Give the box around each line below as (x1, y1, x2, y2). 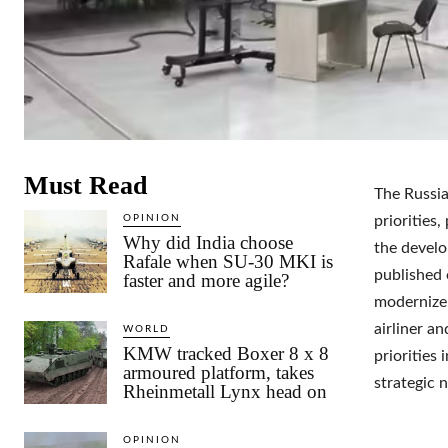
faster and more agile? (123, 269, 290, 291)
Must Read (24, 170, 147, 200)
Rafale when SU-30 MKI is (123, 250, 334, 272)
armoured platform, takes (123, 361, 315, 383)
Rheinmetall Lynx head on (123, 380, 328, 402)
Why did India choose (123, 231, 294, 253)
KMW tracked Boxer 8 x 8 (123, 342, 330, 364)
